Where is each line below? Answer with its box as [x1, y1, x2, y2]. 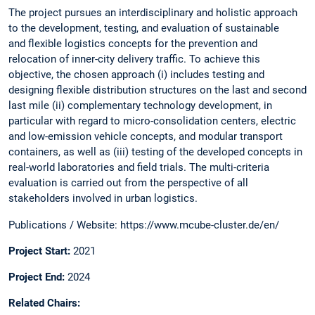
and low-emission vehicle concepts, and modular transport [8, 130, 283, 143]
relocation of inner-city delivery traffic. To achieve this [8, 53, 260, 66]
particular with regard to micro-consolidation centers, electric [8, 115, 296, 128]
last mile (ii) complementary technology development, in [8, 99, 272, 112]
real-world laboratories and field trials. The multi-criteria [8, 161, 269, 174]
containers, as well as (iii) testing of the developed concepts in [8, 146, 302, 159]
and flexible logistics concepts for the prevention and [8, 37, 257, 51]
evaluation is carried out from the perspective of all [8, 176, 248, 190]
